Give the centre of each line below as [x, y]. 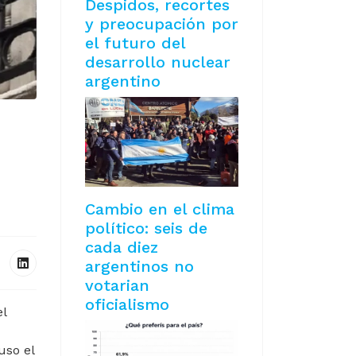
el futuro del [135, 43]
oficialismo [127, 305]
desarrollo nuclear [158, 62]
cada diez [122, 248]
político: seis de [146, 228]
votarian [117, 286]
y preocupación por [162, 24]
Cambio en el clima [160, 209]
